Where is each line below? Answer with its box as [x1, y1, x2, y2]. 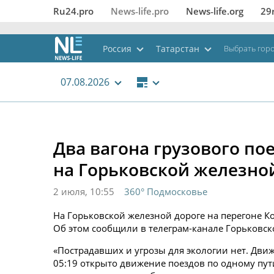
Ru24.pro [53, 5, 94, 17]
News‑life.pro [111, 5, 169, 17]
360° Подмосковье [124, 185, 207, 198]
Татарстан [156, 42, 199, 54]
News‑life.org [186, 5, 243, 17]
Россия [103, 42, 131, 54]
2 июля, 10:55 [53, 185, 114, 198]
